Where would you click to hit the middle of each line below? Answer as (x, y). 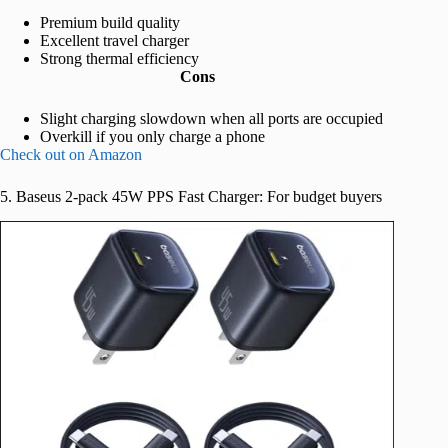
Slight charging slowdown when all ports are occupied (211, 118)
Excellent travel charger (114, 40)
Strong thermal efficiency (119, 58)
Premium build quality (110, 22)
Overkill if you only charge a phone (152, 136)
